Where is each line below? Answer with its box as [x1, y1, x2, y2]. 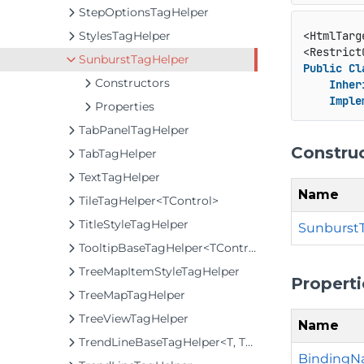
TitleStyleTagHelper [79, 217, 188, 232]
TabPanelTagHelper [79, 123, 189, 137]
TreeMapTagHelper [79, 288, 185, 302]
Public [302, 61, 342, 76]
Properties [95, 99, 154, 114]
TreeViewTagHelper [79, 311, 188, 326]
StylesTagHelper [79, 28, 171, 43]
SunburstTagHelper [79, 52, 189, 67]
